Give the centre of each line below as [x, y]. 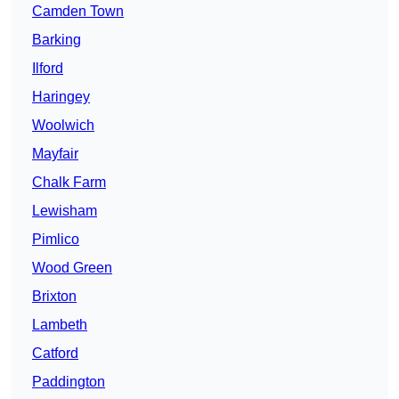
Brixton [54, 297]
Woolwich [63, 126]
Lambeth [60, 325]
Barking [57, 40]
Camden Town [78, 12]
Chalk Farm [69, 183]
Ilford [48, 69]
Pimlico [56, 240]
